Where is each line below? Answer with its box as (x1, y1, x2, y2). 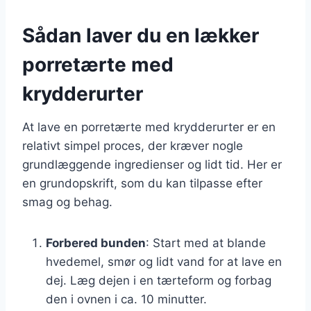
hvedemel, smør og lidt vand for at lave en (46, 254, 282, 269)
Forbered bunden (46, 235, 146, 250)
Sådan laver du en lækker (22, 23, 259, 47)
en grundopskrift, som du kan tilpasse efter (22, 176, 262, 190)
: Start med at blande (146, 235, 266, 250)
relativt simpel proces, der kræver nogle (22, 138, 243, 153)
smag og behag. (22, 194, 112, 209)
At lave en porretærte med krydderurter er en (22, 119, 276, 134)
